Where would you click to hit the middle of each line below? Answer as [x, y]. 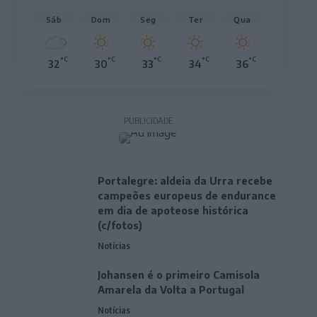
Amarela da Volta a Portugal [171, 290]
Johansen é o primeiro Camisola [178, 275]
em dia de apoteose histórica [173, 211]
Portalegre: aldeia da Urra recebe [185, 181]
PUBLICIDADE [148, 121]
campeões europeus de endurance [186, 196]
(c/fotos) [120, 226]
